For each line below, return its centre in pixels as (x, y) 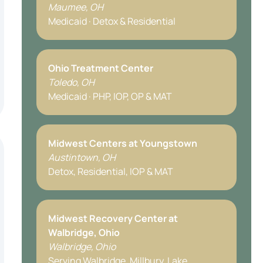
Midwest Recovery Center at (113, 218)
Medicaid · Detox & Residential (112, 21)
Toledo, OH (71, 82)
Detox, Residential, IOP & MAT (110, 171)
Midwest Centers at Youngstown (122, 143)
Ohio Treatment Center (100, 68)
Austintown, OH (82, 157)
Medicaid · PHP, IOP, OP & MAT (110, 96)
